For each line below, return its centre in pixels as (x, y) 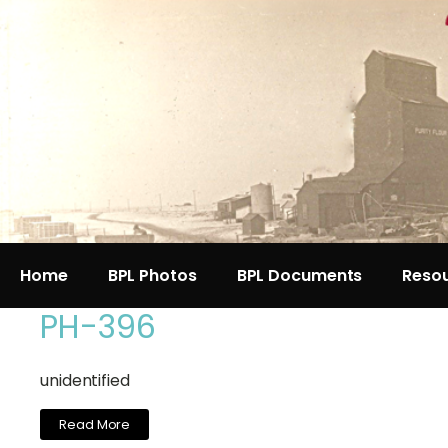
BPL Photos (152, 275)
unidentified (85, 381)
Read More (95, 424)
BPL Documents (299, 275)
